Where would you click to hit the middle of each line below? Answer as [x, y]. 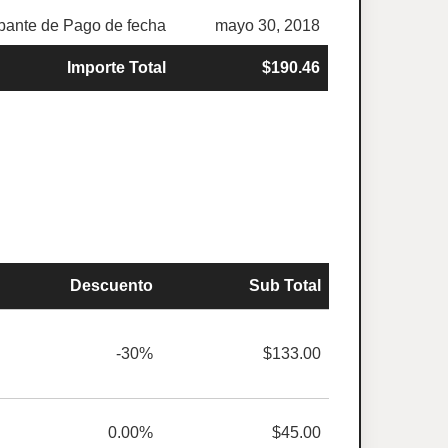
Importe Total [117, 67]
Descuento [111, 285]
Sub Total [285, 285]
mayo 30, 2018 [268, 25]
